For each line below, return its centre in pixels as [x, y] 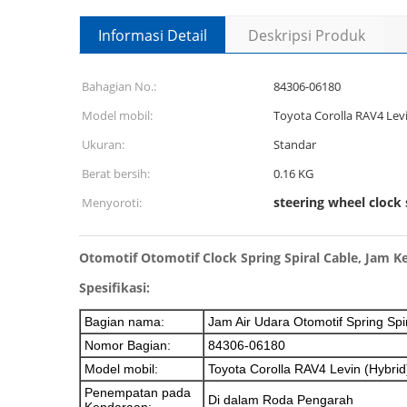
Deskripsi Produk [307, 35]
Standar [295, 144]
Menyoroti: [112, 203]
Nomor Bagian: [128, 345]
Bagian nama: [124, 322]
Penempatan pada [138, 392]
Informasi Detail [153, 35]
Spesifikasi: [114, 288]
